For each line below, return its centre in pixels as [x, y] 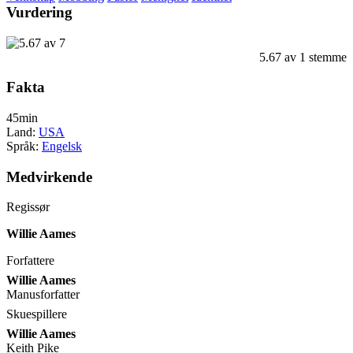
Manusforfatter [43, 295]
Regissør [28, 207]
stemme [326, 57]
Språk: [24, 147]
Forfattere [30, 261]
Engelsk [62, 147]
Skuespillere [37, 314]
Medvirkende [49, 176]
